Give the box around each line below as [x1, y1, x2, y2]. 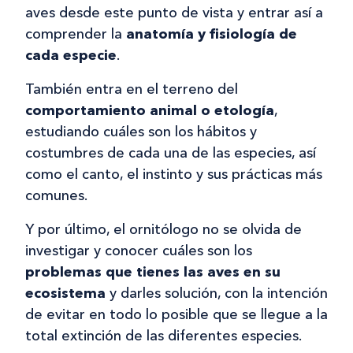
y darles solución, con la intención [106, 284, 328, 303]
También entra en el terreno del [25, 80, 238, 98]
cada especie [25, 46, 117, 65]
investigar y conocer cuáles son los [25, 242, 252, 260]
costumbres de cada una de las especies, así [25, 144, 316, 162]
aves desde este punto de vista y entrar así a [25, 4, 323, 22]
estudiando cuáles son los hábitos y [25, 123, 257, 141]
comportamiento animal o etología [25, 102, 274, 120]
